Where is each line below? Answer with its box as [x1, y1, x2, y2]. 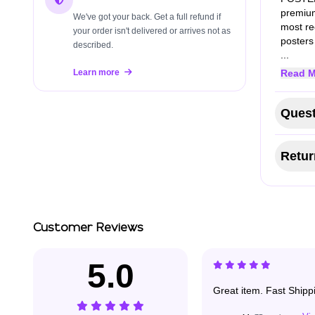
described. [73, 40, 113, 51]
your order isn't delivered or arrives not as [73, 26, 231, 37]
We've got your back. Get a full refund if [73, 12, 221, 22]
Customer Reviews [33, 223, 143, 234]
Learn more [73, 67, 122, 78]
